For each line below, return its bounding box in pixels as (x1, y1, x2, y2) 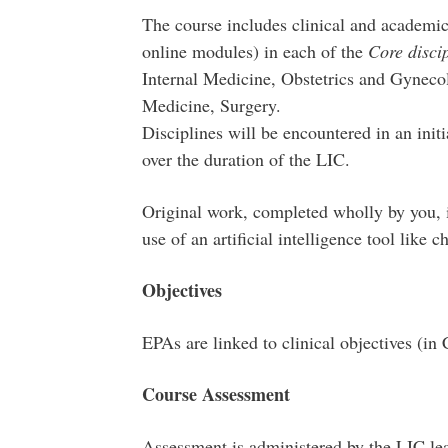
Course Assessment (141, 381, 290, 407)
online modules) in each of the (141, 39, 368, 63)
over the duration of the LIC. (141, 147, 350, 171)
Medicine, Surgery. (141, 93, 281, 117)
